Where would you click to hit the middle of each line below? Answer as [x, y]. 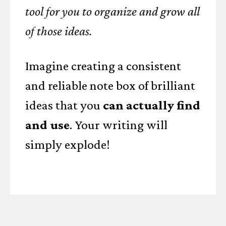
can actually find [152, 105]
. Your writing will [119, 125]
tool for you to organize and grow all [112, 11]
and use [47, 125]
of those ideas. [59, 31]
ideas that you [64, 105]
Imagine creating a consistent [103, 66]
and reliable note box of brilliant [110, 86]
